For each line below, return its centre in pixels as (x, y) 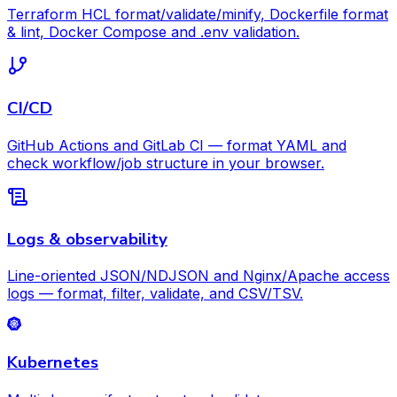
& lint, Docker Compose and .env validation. (153, 32)
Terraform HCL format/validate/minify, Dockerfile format (198, 15)
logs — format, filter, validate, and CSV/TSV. (155, 294)
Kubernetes (53, 362)
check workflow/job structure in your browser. (166, 163)
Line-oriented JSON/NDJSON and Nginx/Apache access (198, 276)
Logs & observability (87, 239)
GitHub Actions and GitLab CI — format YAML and (177, 145)
